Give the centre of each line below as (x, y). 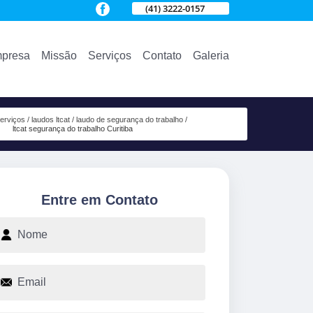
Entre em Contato (99, 199)
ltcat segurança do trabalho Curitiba (72, 129)
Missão (59, 55)
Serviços (110, 55)
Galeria (211, 55)
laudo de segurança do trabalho (129, 120)
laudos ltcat (50, 120)
